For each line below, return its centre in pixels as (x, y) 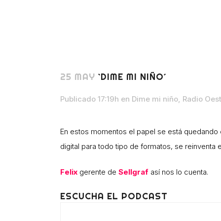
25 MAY (78, 76)
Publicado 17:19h (90, 99)
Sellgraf (133, 172)
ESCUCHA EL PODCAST (114, 196)
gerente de (98, 172)
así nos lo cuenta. (178, 172)
